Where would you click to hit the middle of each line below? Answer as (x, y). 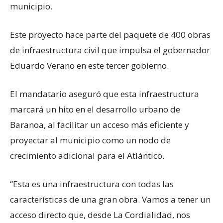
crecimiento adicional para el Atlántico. (87, 155)
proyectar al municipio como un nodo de (90, 140)
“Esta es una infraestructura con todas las (92, 184)
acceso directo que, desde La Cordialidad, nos (100, 215)
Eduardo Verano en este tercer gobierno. (89, 65)
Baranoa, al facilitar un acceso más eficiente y (100, 124)
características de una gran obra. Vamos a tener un (110, 199)
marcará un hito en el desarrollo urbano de (95, 109)
